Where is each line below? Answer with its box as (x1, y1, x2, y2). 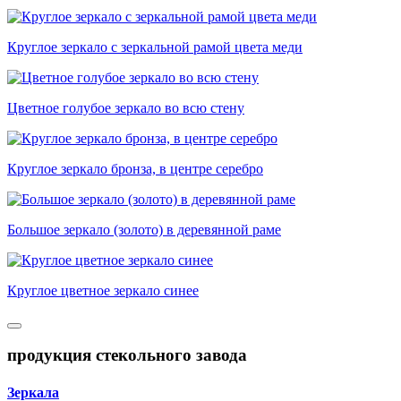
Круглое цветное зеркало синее (7, 282, 199, 298)
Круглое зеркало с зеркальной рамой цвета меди (7, 38, 303, 55)
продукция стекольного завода (7, 346, 247, 365)
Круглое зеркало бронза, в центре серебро (7, 160, 263, 176)
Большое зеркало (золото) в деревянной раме (7, 221, 281, 237)
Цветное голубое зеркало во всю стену (7, 99, 244, 115)
